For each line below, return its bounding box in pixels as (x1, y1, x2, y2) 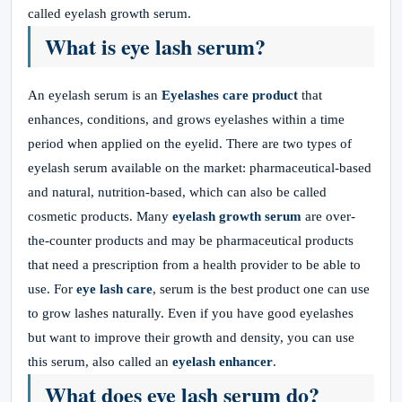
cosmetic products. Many (28, 209, 172, 223)
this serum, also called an (28, 354, 172, 369)
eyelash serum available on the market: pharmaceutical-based (28, 161, 371, 175)
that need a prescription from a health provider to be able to (28, 258, 361, 272)
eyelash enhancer (172, 354, 273, 369)
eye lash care (76, 282, 153, 296)
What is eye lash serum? (45, 31, 266, 62)
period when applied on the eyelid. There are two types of (28, 136, 352, 151)
